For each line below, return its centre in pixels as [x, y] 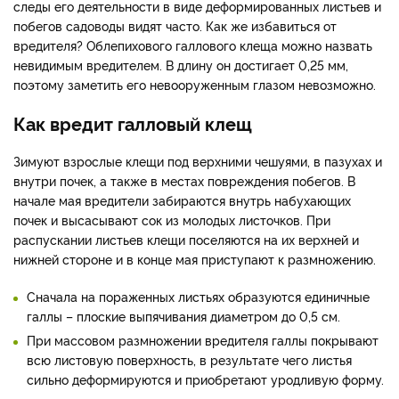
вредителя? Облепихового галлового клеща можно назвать [193, 45]
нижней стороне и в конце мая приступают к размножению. [195, 258]
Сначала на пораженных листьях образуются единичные [198, 296]
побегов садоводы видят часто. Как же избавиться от [175, 25]
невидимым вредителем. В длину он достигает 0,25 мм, [181, 64]
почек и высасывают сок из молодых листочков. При [172, 219]
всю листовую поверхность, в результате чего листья [189, 359]
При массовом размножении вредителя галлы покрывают [203, 339]
